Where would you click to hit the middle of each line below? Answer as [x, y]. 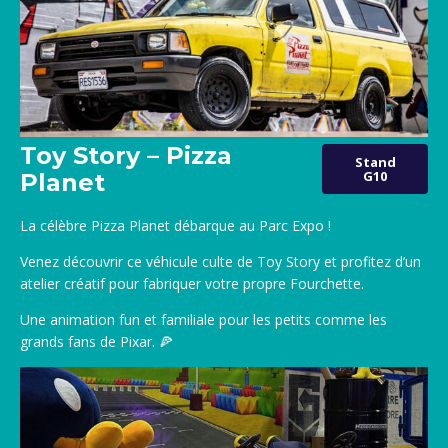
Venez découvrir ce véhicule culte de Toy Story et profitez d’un [220, 261]
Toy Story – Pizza [126, 155]
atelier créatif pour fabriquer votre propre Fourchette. [192, 283]
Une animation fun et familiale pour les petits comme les [203, 319]
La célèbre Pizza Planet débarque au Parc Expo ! [175, 225]
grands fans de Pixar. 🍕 [96, 341]
